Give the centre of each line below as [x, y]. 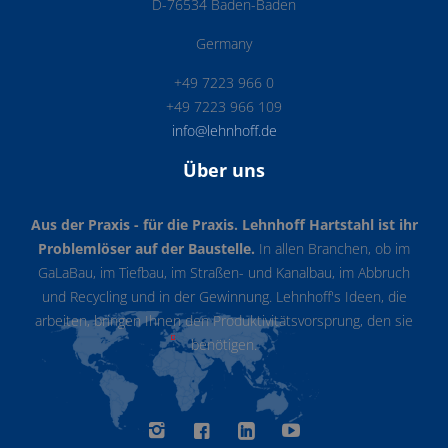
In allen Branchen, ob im [334, 249]
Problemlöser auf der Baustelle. [148, 249]
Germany [224, 44]
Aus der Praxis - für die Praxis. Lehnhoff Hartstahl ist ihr [224, 225]
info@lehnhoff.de [224, 131]
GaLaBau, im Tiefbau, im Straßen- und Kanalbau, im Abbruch [224, 273]
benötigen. [224, 345]
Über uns [224, 170]
